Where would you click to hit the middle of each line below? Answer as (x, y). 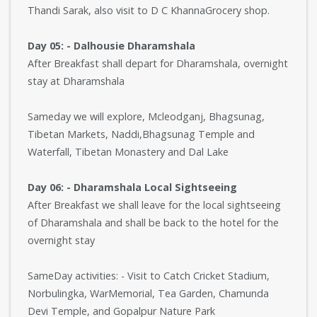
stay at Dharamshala (76, 81)
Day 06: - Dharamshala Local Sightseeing (132, 187)
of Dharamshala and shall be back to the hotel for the (153, 223)
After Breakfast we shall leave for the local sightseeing (154, 205)
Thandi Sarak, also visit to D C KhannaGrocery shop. (149, 10)
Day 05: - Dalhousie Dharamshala (111, 46)
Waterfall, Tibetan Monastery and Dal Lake (128, 152)
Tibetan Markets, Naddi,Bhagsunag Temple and (141, 134)
